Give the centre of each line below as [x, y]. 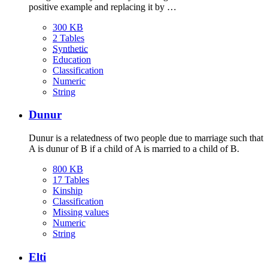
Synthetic [70, 48]
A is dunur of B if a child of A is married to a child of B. [134, 148]
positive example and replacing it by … [103, 7]
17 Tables [71, 179]
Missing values [81, 212]
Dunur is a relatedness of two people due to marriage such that [146, 138]
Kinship [68, 190]
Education [72, 59]
